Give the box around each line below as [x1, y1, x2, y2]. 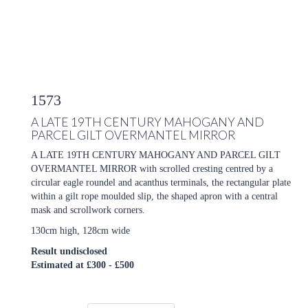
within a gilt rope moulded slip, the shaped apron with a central [31, 190, 278, 201]
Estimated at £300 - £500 [31, 259, 134, 270]
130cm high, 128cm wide [31, 225, 130, 236]
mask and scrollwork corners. [31, 204, 145, 215]
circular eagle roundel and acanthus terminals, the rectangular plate [31, 177, 291, 188]
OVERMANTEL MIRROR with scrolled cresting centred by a [31, 163, 273, 174]
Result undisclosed [31, 245, 107, 256]
